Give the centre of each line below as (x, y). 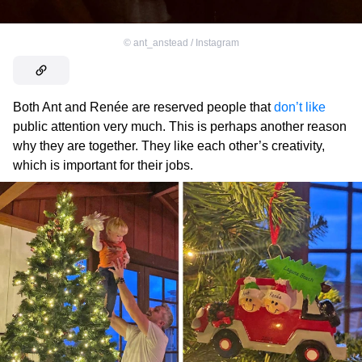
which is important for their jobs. (103, 166)
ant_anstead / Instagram (186, 43)
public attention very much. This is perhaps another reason (180, 127)
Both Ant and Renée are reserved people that (143, 107)
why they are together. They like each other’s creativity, (169, 146)
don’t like (300, 107)
